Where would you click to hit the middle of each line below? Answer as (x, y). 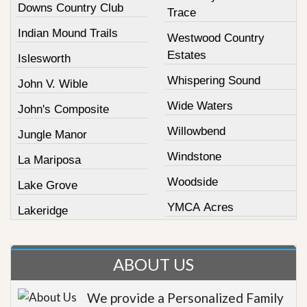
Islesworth (44, 58)
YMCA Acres (200, 207)
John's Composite (63, 109)
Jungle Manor (52, 134)
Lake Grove (48, 185)
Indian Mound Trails (68, 33)
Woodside (192, 182)
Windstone (194, 156)
